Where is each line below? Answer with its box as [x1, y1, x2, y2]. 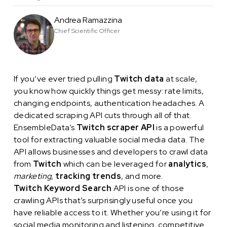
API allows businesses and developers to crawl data [13, 146, 208, 157]
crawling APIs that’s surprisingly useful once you [13, 195, 193, 206]
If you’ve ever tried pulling [13, 73, 115, 84]
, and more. [121, 171, 163, 181]
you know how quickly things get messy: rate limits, [13, 86, 204, 96]
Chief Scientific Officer [54, 27, 120, 35]
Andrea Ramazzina [54, 15, 122, 25]
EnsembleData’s [13, 122, 77, 133]
